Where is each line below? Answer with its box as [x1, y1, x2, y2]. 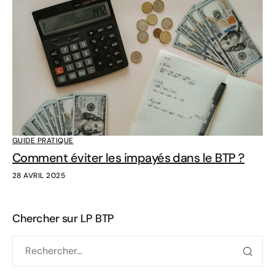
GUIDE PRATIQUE [12, 135, 74, 145]
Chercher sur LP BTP [12, 211, 114, 226]
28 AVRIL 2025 [12, 170, 66, 180]
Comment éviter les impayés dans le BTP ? [12, 149, 245, 166]
